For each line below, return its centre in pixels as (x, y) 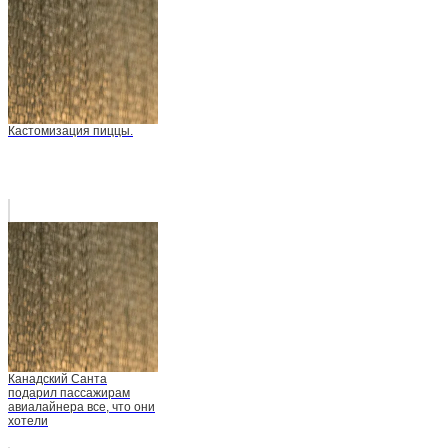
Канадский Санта (57, 379)
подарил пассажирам (69, 393)
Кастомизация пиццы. (70, 131)
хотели (28, 421)
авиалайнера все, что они (81, 407)
